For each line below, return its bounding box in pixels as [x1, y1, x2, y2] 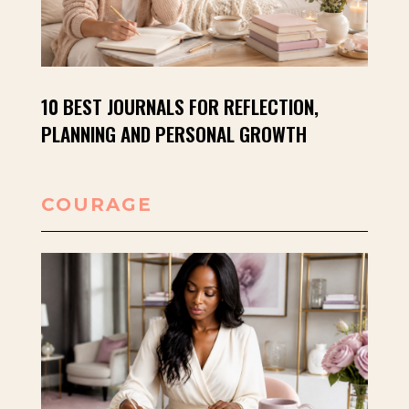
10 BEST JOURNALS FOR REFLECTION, [40, 91, 319, 121]
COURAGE [40, 193, 152, 215]
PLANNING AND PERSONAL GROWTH [40, 119, 307, 148]
